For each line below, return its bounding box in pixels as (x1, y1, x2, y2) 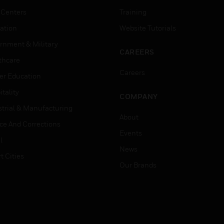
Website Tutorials (119, 23, 176, 32)
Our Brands (119, 160, 156, 169)
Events (119, 128, 142, 137)
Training (119, 7, 146, 16)
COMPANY (119, 92, 158, 100)
